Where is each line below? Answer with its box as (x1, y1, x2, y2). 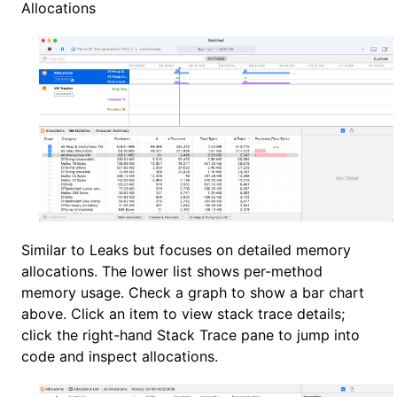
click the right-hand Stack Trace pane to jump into (21, 326, 360, 345)
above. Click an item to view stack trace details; (21, 305, 345, 323)
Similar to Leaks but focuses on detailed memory (21, 241, 351, 260)
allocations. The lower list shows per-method (21, 262, 323, 281)
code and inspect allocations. (21, 347, 218, 366)
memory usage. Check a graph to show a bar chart (21, 284, 364, 302)
